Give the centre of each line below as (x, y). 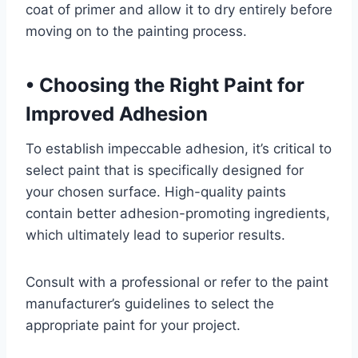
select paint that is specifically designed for (165, 170)
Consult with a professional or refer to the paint (177, 282)
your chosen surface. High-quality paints (156, 192)
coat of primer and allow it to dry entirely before (179, 10)
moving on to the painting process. (136, 31)
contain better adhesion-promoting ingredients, (178, 213)
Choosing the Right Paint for (169, 85)
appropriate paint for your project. (133, 325)
